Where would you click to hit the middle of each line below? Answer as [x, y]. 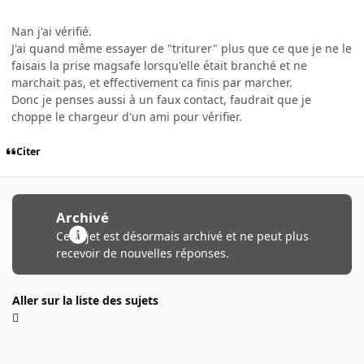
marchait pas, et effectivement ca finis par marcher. [152, 82]
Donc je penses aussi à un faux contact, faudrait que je [161, 99]
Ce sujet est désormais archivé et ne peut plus [182, 236]
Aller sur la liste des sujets [85, 300]
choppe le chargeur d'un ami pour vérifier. [127, 116]
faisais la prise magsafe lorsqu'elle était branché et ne [159, 65]
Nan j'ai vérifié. [52, 31]
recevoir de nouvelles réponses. [142, 253]
